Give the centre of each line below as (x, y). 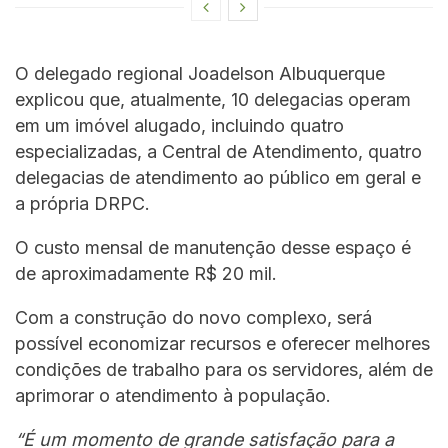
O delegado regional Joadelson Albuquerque (200, 74)
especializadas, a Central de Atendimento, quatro (218, 152)
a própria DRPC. (82, 204)
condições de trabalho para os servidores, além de (224, 370)
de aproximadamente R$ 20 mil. (146, 274)
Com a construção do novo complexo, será (193, 318)
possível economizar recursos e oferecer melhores (222, 344)
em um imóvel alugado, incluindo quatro (179, 126)
